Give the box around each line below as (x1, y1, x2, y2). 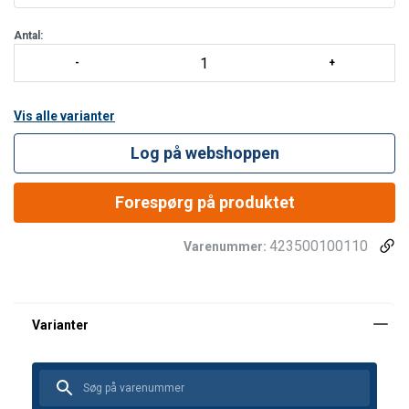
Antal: (14, 29, 43, 42)
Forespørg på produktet (114, 193, 295, 212)
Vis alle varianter (14, 109, 115, 123)
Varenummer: (184, 239, 269, 254)
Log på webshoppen (130, 143, 279, 163)
